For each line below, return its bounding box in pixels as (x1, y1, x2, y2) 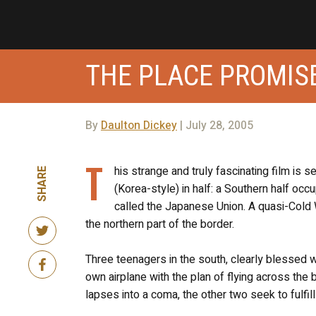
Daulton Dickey (100, 116, 177, 134)
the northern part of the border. (85, 215, 234, 233)
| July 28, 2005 (176, 116, 253, 134)
